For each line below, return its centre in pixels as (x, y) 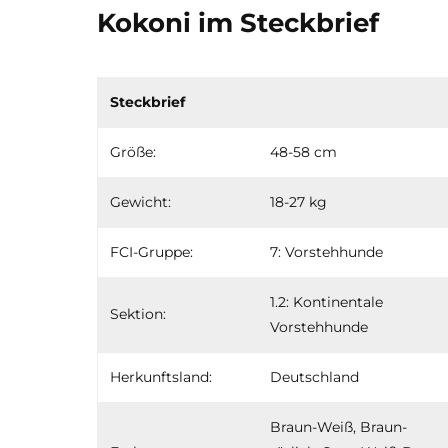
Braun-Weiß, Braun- (338, 426)
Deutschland (314, 376)
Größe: (133, 151)
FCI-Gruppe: (151, 251)
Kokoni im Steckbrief (238, 22)
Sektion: (138, 313)
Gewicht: (140, 201)
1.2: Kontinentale (326, 301)
